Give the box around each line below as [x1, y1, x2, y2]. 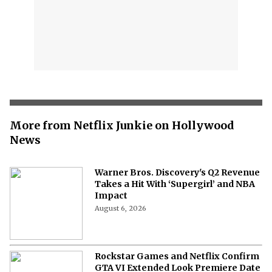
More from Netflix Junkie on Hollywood [10, 118, 234, 132]
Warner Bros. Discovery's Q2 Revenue [95, 166, 260, 178]
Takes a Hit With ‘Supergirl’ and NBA [95, 178, 255, 189]
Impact [95, 189, 127, 201]
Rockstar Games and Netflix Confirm [95, 250, 259, 262]
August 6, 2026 [95, 203, 146, 212]
